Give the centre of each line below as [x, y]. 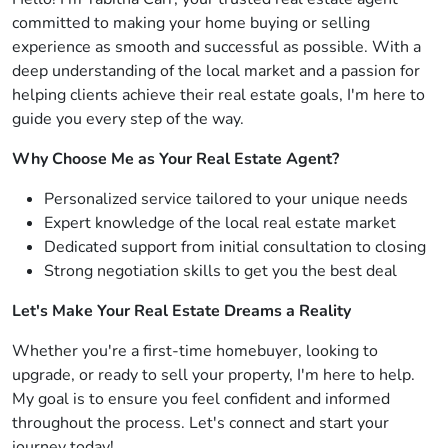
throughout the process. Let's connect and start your [200, 423]
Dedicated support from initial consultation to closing [235, 247]
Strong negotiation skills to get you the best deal [220, 271]
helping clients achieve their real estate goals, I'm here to [218, 95]
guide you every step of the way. [128, 119]
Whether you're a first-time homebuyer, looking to [195, 351]
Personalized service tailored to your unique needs [226, 199]
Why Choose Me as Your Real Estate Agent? [175, 159]
